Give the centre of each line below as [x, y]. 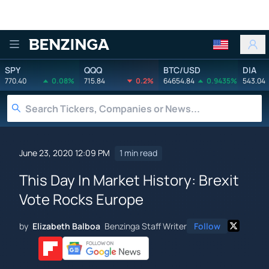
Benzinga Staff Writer [146, 226]
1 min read [138, 153]
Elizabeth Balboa [66, 226]
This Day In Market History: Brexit [129, 180]
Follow [207, 226]
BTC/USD [182, 70]
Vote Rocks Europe [81, 199]
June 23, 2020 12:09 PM [65, 153]
